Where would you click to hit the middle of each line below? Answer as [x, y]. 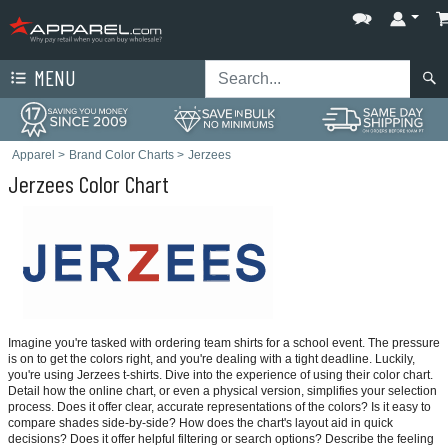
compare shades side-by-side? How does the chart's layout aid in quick [200, 422]
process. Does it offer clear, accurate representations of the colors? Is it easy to [219, 406]
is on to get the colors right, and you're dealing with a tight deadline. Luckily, [211, 358]
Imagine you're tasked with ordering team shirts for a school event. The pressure [224, 342]
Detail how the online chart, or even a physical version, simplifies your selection [222, 390]
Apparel [33, 155]
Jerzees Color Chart [88, 183]
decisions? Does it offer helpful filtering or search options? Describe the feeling [221, 438]
